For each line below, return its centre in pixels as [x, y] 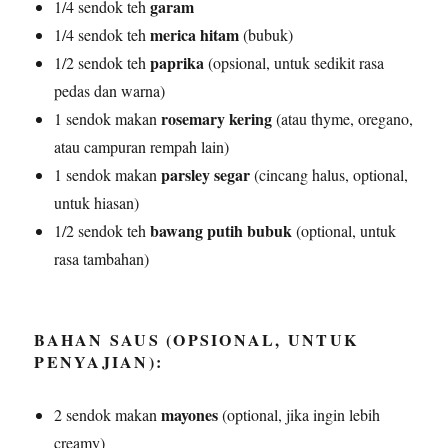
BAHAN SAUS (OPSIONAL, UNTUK [196, 339]
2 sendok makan [108, 414]
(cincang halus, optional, [329, 174]
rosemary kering [217, 118]
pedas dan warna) [110, 90]
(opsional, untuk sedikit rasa [294, 62]
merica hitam [195, 34]
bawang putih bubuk [221, 230]
